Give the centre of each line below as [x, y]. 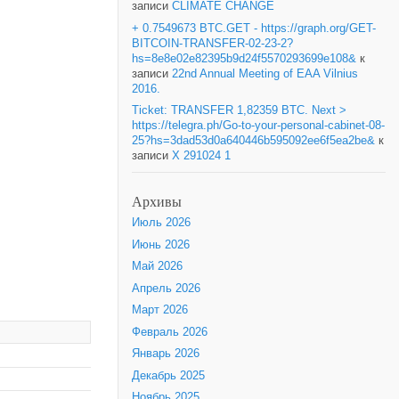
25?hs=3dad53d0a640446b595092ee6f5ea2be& [253, 141]
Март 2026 [160, 310]
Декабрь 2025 [168, 375]
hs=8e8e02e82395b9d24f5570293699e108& [244, 58]
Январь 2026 [166, 354]
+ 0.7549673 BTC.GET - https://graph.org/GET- [254, 28]
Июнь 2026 [161, 244]
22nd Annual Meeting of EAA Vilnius [265, 73]
